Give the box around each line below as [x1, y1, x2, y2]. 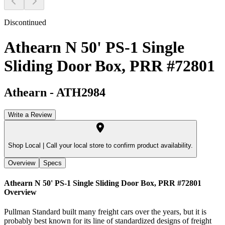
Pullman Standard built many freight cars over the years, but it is [4, 207, 206, 216]
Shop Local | [8, 142, 44, 150]
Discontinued [4, 18, 46, 27]
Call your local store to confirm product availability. [44, 142, 193, 150]
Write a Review [8, 110, 52, 119]
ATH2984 [56, 85, 105, 99]
